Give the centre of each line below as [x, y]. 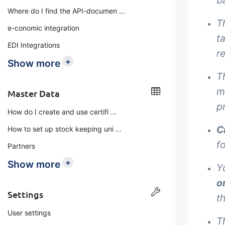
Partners [21, 146]
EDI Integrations [34, 45]
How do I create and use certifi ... [62, 112]
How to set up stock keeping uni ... [65, 129]
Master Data [34, 93]
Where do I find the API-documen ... [66, 11]
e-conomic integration [43, 28]
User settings [29, 213]
